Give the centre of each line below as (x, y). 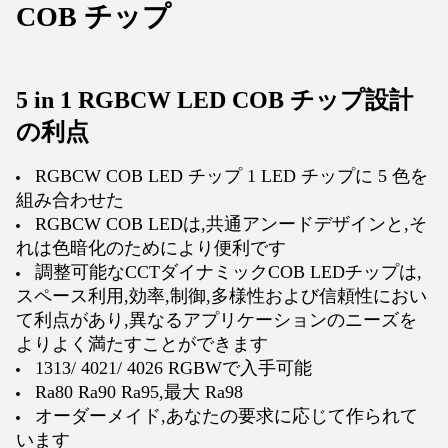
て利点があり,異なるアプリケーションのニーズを (216, 320)
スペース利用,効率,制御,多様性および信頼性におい (221, 296)
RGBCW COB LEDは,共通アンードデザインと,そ (231, 224)
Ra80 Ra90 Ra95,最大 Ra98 (139, 392)
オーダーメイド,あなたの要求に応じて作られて (226, 416)
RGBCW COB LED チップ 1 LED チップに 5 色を (231, 176)
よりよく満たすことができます (142, 344)
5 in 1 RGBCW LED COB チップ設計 (214, 100)
